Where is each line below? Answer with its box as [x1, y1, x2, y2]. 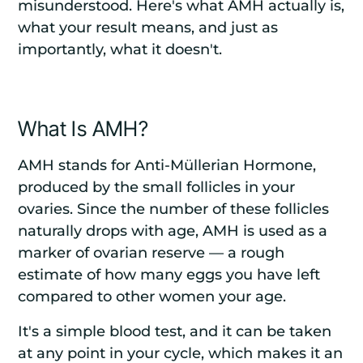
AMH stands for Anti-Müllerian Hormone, [18, 156, 317, 174]
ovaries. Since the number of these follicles [18, 200, 330, 218]
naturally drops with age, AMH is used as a [18, 222, 328, 240]
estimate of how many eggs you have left [18, 266, 321, 284]
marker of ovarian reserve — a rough [18, 244, 285, 262]
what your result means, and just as [18, 19, 279, 36]
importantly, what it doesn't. [18, 41, 223, 58]
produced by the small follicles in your [18, 178, 296, 196]
